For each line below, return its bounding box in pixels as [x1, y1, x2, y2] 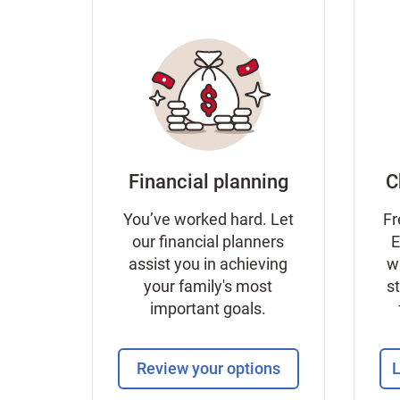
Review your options [136, 359, 280, 378]
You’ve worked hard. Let [122, 210, 294, 229]
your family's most [144, 277, 273, 296]
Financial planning [128, 171, 288, 193]
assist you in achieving [129, 254, 288, 273]
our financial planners [132, 232, 285, 251]
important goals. [150, 299, 267, 318]
